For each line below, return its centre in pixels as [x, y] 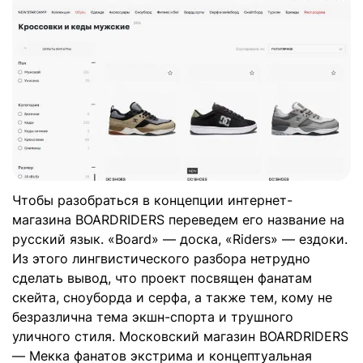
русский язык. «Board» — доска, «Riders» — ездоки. [180, 239]
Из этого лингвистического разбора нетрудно [161, 258]
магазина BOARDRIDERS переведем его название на [178, 219]
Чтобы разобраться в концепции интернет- [152, 200]
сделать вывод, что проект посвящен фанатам [162, 278]
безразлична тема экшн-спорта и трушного [153, 316]
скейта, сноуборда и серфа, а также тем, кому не [172, 297]
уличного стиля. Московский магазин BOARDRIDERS [180, 336]
